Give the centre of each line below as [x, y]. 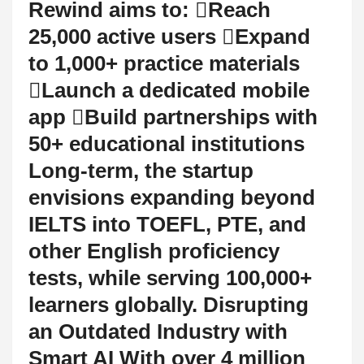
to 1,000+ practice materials [164, 63]
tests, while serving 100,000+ [170, 277]
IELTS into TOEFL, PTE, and [167, 224]
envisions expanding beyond [172, 197]
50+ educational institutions [167, 143]
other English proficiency [154, 251]
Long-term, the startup [141, 170]
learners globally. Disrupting [169, 304]
